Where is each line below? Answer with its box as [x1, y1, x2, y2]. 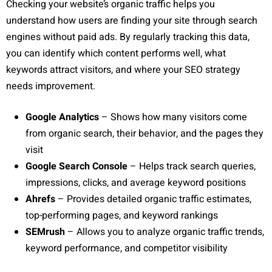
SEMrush [25, 224, 65, 239]
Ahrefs [25, 191, 55, 206]
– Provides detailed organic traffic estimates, [55, 191, 251, 206]
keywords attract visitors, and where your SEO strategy [6, 62, 240, 77]
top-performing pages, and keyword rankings [25, 208, 218, 223]
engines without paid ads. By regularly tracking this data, [6, 29, 250, 44]
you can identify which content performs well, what [6, 46, 226, 61]
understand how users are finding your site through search [6, 13, 257, 28]
